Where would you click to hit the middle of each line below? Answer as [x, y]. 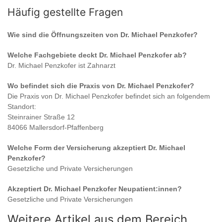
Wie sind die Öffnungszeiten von [64, 35]
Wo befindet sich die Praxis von [62, 86]
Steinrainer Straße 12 [41, 117]
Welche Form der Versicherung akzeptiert [78, 148]
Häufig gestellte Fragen [65, 12]
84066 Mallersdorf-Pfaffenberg [55, 128]
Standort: [22, 107]
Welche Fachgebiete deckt [53, 55]
